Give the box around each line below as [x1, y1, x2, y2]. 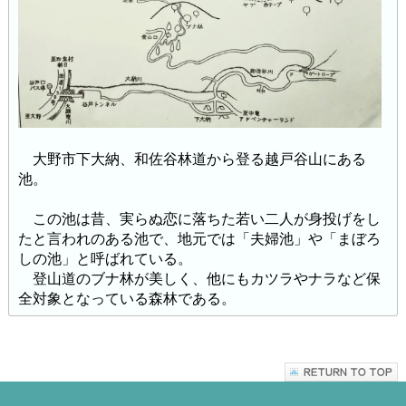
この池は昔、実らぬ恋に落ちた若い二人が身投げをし [17, 210, 381, 227]
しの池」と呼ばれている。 [17, 250, 192, 266]
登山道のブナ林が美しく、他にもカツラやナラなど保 [17, 270, 381, 286]
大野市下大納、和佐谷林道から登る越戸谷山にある [17, 150, 366, 167]
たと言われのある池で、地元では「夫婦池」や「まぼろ [17, 230, 381, 246]
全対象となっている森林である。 [17, 290, 236, 306]
